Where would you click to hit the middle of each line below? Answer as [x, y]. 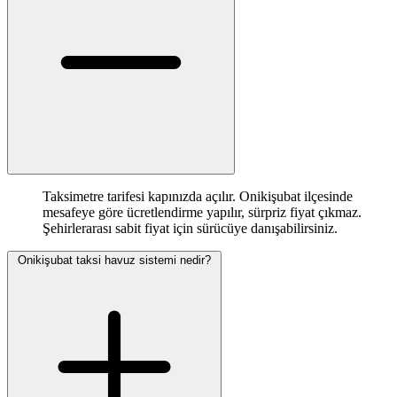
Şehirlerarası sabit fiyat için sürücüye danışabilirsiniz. [190, 229]
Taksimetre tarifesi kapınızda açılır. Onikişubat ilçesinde [198, 197]
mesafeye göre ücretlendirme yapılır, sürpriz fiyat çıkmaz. [202, 213]
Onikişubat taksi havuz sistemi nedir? [114, 261]
